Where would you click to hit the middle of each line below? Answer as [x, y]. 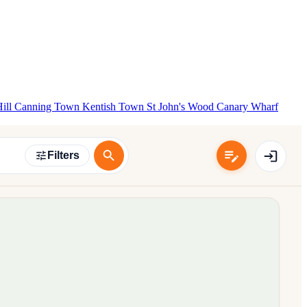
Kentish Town [114, 107]
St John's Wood [182, 107]
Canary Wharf [247, 107]
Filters [63, 155]
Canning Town [48, 107]
